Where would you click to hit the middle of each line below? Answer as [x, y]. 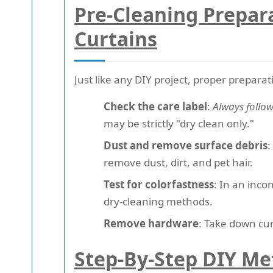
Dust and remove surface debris [186, 146]
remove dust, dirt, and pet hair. [178, 163]
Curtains [116, 39]
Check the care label [155, 107]
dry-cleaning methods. [158, 202]
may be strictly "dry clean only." [179, 124]
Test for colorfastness [159, 185]
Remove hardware [151, 224]
